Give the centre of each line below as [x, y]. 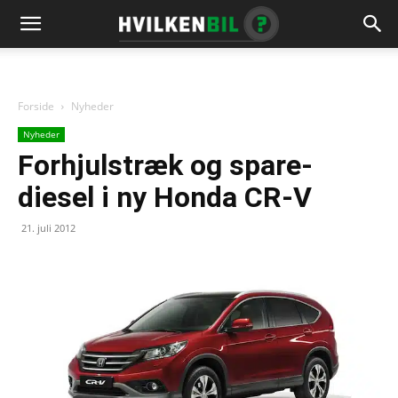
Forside [36, 106]
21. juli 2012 [48, 228]
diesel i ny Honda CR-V [165, 197]
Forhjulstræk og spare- [165, 165]
